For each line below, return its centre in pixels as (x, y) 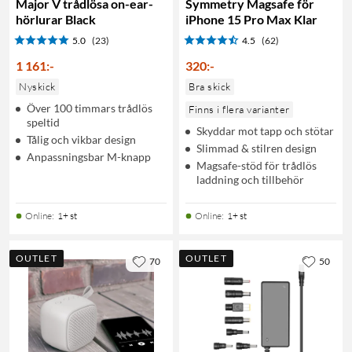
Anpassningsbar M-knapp (89, 156)
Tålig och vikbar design (81, 139)
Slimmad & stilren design (257, 148)
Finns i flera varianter (239, 109)
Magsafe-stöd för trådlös (257, 165)
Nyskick (37, 86)
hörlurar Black (56, 19)
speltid (43, 122)
